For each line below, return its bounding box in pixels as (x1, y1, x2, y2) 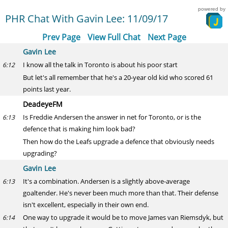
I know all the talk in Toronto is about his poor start (23, 60, 178, 69)
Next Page (147, 32, 186, 43)
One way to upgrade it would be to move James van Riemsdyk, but (23, 213, 223, 222)
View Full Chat (87, 32, 140, 43)
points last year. (23, 84, 71, 94)
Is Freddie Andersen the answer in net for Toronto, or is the (23, 112, 201, 122)
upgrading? (23, 149, 57, 158)
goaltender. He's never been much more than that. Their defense (23, 188, 218, 197)
